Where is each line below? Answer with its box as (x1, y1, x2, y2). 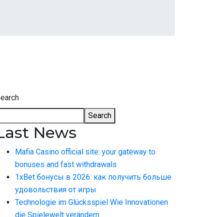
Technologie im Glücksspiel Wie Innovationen (15, 198, 168, 207)
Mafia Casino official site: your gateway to (15, 147, 155, 156)
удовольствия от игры (15, 185, 96, 194)
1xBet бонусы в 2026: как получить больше (15, 172, 171, 182)
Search (88, 111, 111, 120)
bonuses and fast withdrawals (15, 160, 117, 169)
